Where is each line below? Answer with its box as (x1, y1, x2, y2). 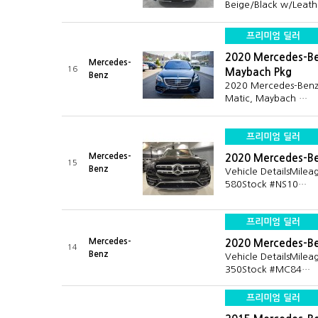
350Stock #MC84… (225, 265, 310, 274)
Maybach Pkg (225, 67, 292, 77)
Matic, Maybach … (225, 94, 307, 103)
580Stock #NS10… (225, 180, 307, 189)
